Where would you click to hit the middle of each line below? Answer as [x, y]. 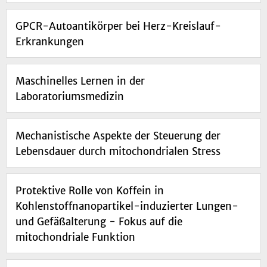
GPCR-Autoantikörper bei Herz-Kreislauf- [118, 27]
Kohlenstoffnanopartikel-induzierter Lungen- [127, 207]
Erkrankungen [50, 42]
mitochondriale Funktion [75, 237]
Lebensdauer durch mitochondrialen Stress [118, 152]
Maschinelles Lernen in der [80, 81]
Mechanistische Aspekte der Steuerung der [118, 136]
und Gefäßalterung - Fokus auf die [99, 222]
